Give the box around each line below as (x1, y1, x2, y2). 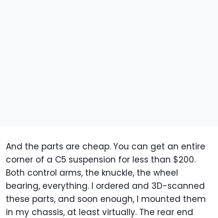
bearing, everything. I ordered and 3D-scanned (6, 180, 205, 192)
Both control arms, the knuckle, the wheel (6, 166, 178, 179)
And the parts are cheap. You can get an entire (6, 140, 205, 152)
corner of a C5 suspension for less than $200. (6, 153, 196, 165)
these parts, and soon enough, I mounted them (6, 193, 206, 205)
